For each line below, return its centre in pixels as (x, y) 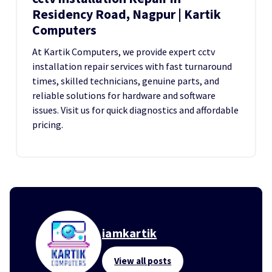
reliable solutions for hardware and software (124, 95)
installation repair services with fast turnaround (132, 66)
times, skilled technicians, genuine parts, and (126, 81)
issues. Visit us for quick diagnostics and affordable (135, 110)
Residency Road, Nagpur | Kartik (127, 14)
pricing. (48, 124)
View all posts (143, 261)
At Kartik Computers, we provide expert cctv (124, 52)
